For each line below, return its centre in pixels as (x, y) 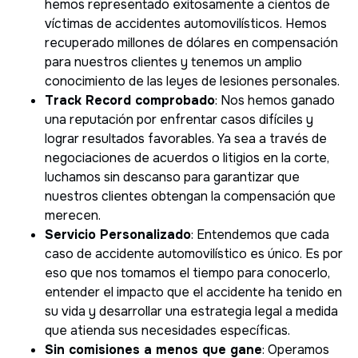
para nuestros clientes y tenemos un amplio (173, 62)
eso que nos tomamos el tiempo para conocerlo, (187, 272)
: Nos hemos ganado (275, 100)
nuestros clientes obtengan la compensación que (190, 196)
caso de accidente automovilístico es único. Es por (194, 253)
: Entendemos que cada (260, 234)
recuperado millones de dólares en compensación (191, 42)
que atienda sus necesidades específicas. (167, 330)
